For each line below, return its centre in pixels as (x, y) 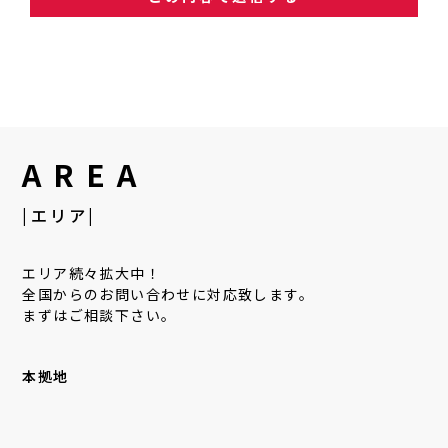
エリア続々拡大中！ (91, 272)
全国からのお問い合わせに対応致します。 (168, 293)
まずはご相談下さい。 (99, 314)
